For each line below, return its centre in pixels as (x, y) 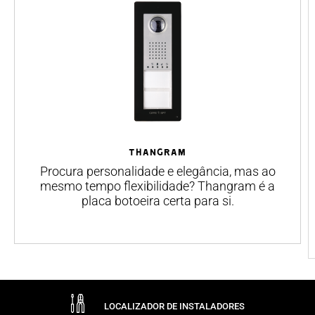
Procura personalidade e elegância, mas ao (157, 172)
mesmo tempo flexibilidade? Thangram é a (157, 186)
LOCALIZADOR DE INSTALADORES (174, 306)
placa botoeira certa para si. (157, 201)
